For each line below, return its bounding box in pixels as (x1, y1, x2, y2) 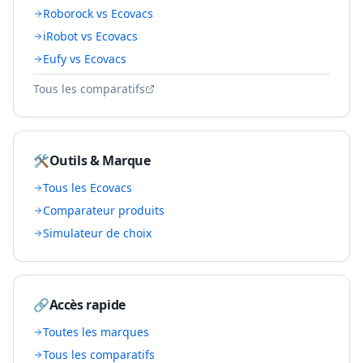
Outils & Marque (49, 152, 151, 169)
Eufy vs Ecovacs (43, 51, 126, 66)
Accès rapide (49, 296, 126, 314)
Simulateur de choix (43, 225, 152, 241)
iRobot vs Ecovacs (43, 28, 138, 44)
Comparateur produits (43, 203, 164, 218)
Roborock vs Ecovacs (43, 6, 153, 21)
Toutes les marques (43, 324, 149, 340)
